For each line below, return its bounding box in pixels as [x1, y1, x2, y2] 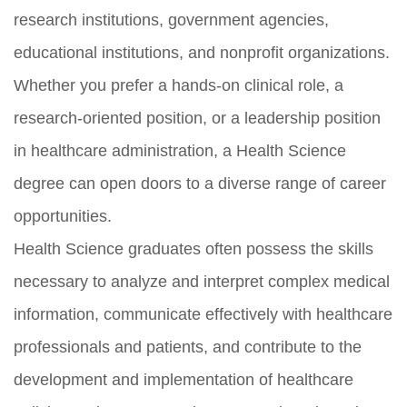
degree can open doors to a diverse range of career [14, 174, 386, 193]
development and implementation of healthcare [14, 370, 353, 389]
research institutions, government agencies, [14, 10, 329, 29]
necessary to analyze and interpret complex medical [14, 272, 390, 291]
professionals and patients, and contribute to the [14, 337, 362, 356]
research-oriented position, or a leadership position [14, 108, 381, 127]
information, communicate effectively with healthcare [14, 304, 392, 323]
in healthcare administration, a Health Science [14, 141, 346, 160]
